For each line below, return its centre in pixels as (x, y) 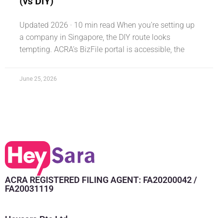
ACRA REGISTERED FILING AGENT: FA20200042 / (101, 180)
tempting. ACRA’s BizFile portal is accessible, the (102, 49)
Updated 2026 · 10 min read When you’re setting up (107, 25)
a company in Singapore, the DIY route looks (95, 37)
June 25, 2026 (38, 79)
